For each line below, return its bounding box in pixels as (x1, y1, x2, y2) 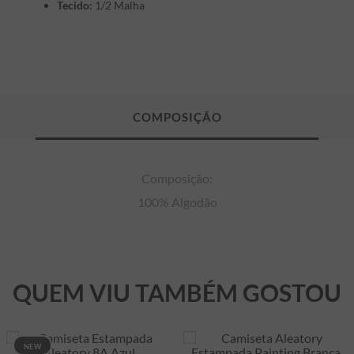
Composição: (141, 171, 213, 186)
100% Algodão (137, 194, 217, 209)
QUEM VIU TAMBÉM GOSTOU (13, 278, 341, 307)
